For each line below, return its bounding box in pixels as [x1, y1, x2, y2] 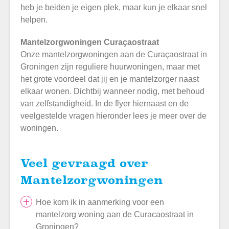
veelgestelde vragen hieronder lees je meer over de [20, 111, 207, 120]
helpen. [20, 15, 48, 24]
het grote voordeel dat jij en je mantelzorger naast [20, 74, 199, 83]
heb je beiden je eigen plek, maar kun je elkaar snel [20, 3, 207, 12]
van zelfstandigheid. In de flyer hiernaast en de [20, 99, 189, 108]
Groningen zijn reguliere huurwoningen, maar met [20, 62, 200, 71]
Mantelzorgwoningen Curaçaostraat [20, 37, 159, 47]
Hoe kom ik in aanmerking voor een [36, 198, 42, 207]
